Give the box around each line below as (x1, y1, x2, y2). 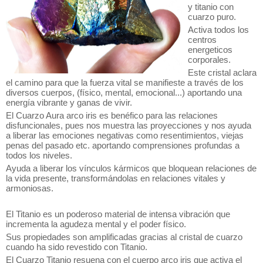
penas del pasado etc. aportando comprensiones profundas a (6, 140, 240, 150)
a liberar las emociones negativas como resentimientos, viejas (6, 130, 244, 140)
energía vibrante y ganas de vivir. (6, 97, 132, 107)
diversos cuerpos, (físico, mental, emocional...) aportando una (6, 87, 242, 97)
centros (188, 35, 217, 45)
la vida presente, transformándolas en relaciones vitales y (6, 173, 225, 183)
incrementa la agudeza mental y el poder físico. (6, 219, 186, 229)
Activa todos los (188, 25, 249, 35)
